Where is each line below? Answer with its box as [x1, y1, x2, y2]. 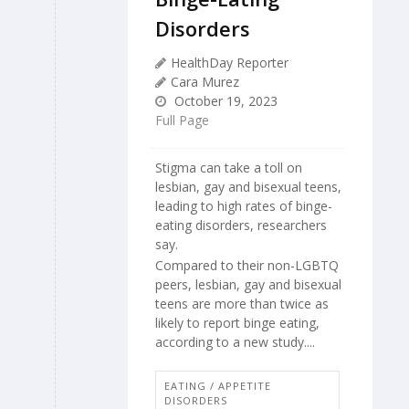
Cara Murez [171, 73, 239, 91]
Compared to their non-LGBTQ [155, 256, 339, 274]
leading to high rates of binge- [155, 197, 332, 215]
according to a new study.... [155, 332, 315, 351]
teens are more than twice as [155, 294, 329, 312]
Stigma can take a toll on [155, 159, 302, 177]
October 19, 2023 [171, 92, 278, 110]
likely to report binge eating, [155, 313, 320, 331]
